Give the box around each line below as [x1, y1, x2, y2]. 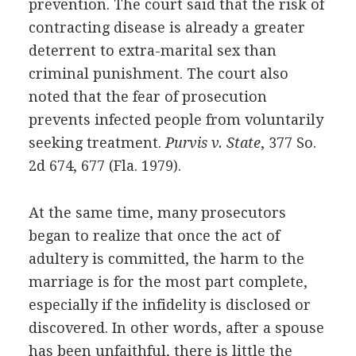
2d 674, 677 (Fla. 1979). [28, 157, 181, 174]
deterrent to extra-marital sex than [28, 41, 277, 59]
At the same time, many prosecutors [28, 203, 286, 221]
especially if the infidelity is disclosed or [28, 296, 311, 313]
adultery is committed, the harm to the [28, 250, 304, 267]
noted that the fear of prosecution [28, 87, 267, 105]
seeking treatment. [28, 133, 165, 151]
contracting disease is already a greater [28, 18, 305, 36]
